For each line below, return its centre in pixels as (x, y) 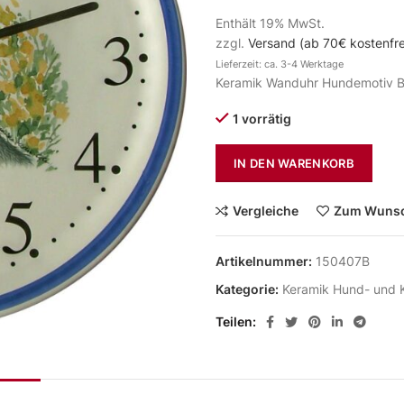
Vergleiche (266, 211)
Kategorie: (248, 289)
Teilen (234, 321)
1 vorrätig (262, 119)
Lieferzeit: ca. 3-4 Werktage (280, 64)
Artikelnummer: (265, 261)
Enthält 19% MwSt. (270, 23)
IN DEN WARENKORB (294, 163)
